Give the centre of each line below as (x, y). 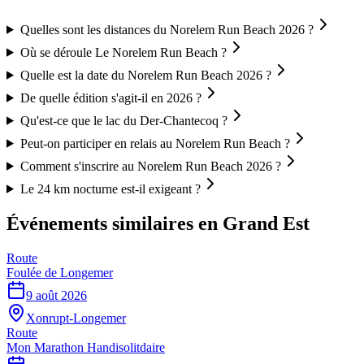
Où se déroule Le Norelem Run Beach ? (123, 52)
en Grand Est (251, 223)
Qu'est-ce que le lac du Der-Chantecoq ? (123, 120)
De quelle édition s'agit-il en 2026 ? (110, 97)
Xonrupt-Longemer (76, 318)
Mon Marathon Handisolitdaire (86, 347)
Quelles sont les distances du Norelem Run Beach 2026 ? (167, 29)
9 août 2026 (56, 295)
